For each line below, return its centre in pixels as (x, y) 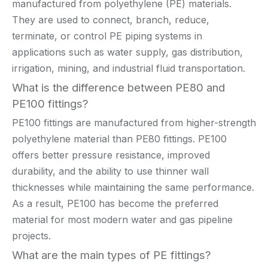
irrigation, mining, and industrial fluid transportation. (129, 68)
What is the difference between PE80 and (118, 87)
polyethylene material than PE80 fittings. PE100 (119, 138)
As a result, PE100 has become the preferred (115, 203)
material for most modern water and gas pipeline (122, 219)
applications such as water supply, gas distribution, (127, 52)
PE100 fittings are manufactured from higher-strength (134, 122)
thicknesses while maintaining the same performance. (133, 187)
